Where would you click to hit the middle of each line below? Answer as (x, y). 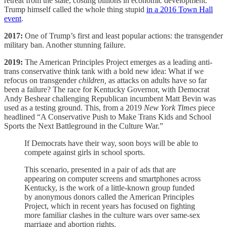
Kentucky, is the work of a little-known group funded (109, 187)
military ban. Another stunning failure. (65, 45)
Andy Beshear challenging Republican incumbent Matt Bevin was (110, 98)
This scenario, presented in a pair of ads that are (100, 169)
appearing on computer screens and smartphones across (112, 178)
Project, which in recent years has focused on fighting (110, 206)
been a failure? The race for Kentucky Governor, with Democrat (107, 89)
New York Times (170, 107)
